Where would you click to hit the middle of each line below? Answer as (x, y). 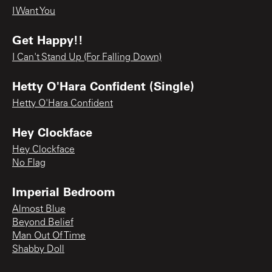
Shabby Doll (38, 249)
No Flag (29, 163)
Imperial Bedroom (64, 191)
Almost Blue (39, 209)
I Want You (34, 11)
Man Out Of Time (49, 236)
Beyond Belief (43, 223)
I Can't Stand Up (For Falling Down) (87, 57)
